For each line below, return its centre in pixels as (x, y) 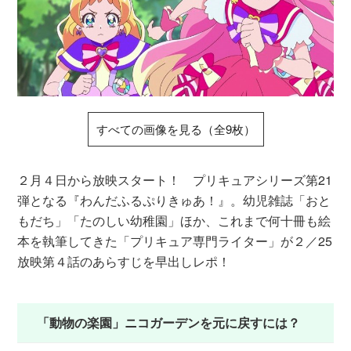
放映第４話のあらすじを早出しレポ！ (124, 261)
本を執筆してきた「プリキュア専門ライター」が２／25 (175, 241)
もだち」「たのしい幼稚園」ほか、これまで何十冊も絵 (174, 221)
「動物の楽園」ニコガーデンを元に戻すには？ (169, 322)
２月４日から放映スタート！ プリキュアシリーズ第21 (175, 180)
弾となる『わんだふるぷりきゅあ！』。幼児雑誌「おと (174, 200)
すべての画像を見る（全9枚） (175, 129)
